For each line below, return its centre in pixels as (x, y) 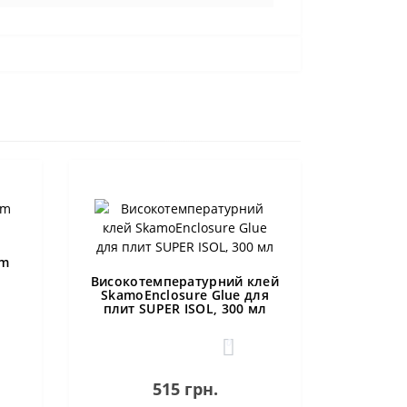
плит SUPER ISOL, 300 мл (185, 308)
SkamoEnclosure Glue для (185, 295)
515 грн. (185, 389)
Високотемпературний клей (185, 281)
